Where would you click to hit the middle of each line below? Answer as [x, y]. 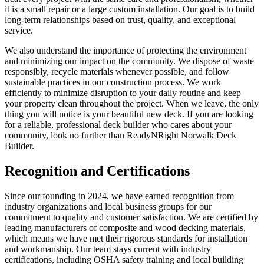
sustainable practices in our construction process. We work [113, 82]
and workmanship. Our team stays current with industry [108, 249]
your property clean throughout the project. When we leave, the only [132, 103]
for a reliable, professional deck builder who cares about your [118, 124]
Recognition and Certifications [97, 171]
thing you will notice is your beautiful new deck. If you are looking [129, 114]
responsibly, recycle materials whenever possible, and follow [117, 71]
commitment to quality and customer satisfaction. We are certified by [131, 217]
